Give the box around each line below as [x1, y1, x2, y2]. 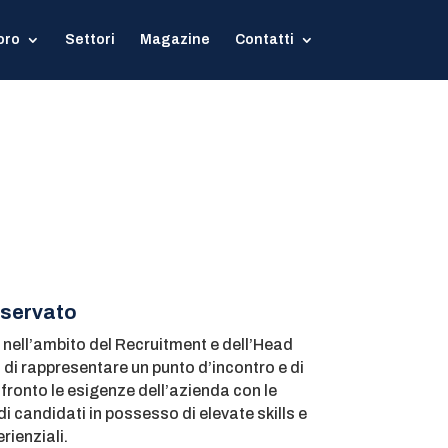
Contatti [234, 32, 294, 47]
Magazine [139, 32, 210, 47]
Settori [64, 32, 115, 47]
